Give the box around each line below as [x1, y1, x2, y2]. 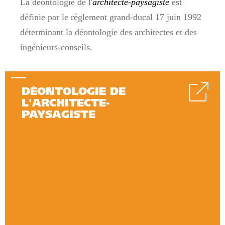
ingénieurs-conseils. [20, 42, 92, 52]
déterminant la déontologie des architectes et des [20, 27, 197, 37]
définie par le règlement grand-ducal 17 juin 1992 [20, 12, 201, 22]
